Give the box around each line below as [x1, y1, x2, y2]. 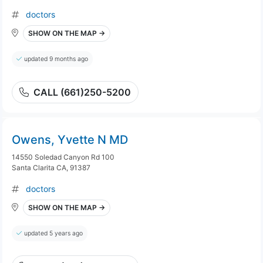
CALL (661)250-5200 [33, 86, 131, 98]
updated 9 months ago [24, 55, 88, 63]
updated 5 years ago [24, 230, 83, 237]
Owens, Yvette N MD [12, 133, 128, 147]
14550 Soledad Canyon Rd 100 [12, 153, 114, 161]
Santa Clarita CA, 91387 [12, 163, 90, 172]
